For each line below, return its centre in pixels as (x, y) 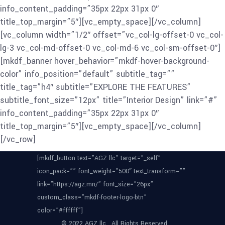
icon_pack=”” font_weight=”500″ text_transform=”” (111, 171)
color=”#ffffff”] (60, 210)
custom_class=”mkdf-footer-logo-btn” (92, 197)
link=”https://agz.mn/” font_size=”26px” (95, 184)
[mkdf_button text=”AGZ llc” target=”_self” (99, 158)
